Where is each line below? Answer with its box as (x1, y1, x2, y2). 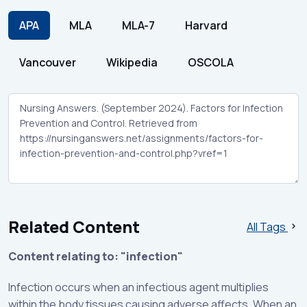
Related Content (8, 216, 140, 238)
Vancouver (19, 54, 76, 70)
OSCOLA (188, 54, 234, 70)
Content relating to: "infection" (8, 249, 183, 265)
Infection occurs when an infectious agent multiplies (8, 280, 269, 295)
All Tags (247, 219, 288, 234)
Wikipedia (106, 54, 158, 70)
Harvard (185, 17, 228, 33)
